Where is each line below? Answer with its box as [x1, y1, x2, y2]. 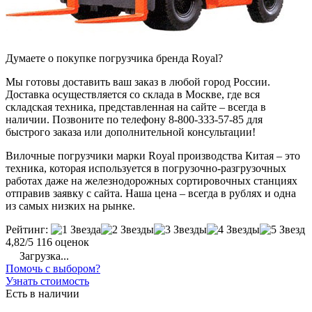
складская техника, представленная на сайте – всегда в [6, 101, 266, 114]
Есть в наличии [6, 288, 79, 300]
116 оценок [36, 236, 89, 249]
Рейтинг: [6, 224, 48, 236]
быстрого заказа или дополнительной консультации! [6, 126, 256, 139]
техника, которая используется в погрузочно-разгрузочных [6, 162, 286, 175]
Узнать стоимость [6, 275, 89, 288]
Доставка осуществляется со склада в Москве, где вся [6, 88, 260, 101]
